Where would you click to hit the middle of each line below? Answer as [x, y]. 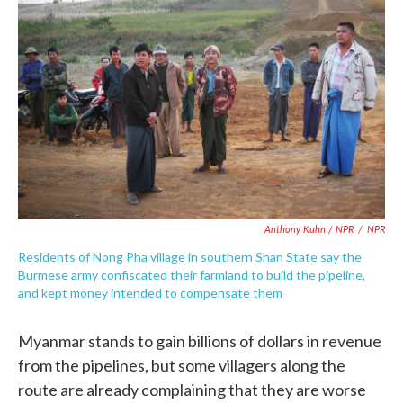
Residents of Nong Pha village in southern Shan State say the [190, 256]
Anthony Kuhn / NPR [309, 228]
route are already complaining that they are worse [192, 389]
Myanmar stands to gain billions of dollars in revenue [200, 340]
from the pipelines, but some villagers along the [182, 365]
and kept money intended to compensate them [150, 292]
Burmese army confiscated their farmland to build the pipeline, [192, 274]
